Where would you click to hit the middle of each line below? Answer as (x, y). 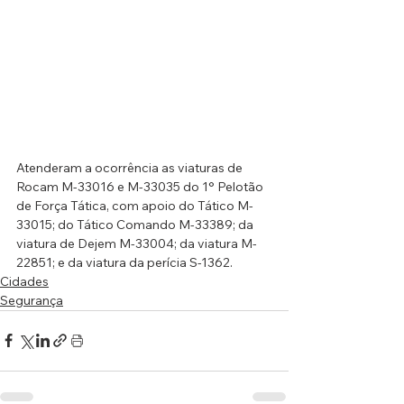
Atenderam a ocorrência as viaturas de (131, 167)
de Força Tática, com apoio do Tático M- (135, 205)
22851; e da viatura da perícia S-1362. (124, 262)
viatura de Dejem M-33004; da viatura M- (137, 243)
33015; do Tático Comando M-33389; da (136, 224)
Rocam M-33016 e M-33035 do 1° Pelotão (141, 186)
